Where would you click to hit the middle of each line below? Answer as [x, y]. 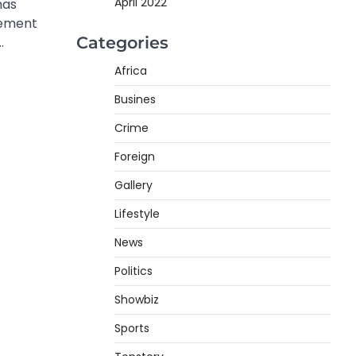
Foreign [135, 156]
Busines [135, 99]
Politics [133, 271]
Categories [122, 42]
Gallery [133, 185]
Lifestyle [137, 213]
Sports [132, 328]
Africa [131, 70]
